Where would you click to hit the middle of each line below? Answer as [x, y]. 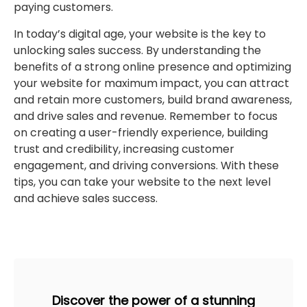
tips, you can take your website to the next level [142, 182]
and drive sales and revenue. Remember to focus [146, 116]
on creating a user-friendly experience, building [141, 132]
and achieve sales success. [86, 198]
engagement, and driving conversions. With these [146, 165]
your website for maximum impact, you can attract [151, 83]
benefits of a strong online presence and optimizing [152, 66]
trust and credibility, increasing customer [124, 149]
